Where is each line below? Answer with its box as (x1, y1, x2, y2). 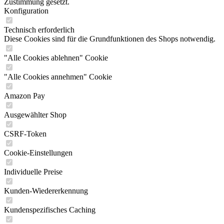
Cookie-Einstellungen (4, 148, 72, 157)
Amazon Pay (4, 91, 45, 100)
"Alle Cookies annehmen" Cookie (4, 72, 112, 81)
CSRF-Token (4, 129, 46, 138)
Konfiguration (4, 6, 48, 15)
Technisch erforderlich (4, 25, 74, 34)
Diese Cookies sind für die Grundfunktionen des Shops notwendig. (4, 34, 215, 43)
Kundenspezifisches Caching (4, 205, 95, 214)
